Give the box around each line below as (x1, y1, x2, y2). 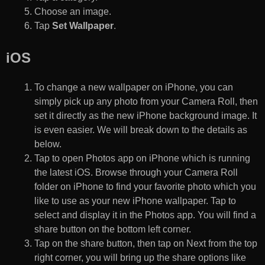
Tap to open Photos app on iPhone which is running (34, 153, 250, 164)
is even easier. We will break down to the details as (34, 125, 247, 135)
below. (34, 139, 62, 150)
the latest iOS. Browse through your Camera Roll (34, 167, 238, 178)
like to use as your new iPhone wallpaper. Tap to (34, 196, 236, 206)
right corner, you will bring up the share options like (34, 253, 246, 263)
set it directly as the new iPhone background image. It (34, 111, 257, 121)
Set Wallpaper (52, 21, 114, 31)
